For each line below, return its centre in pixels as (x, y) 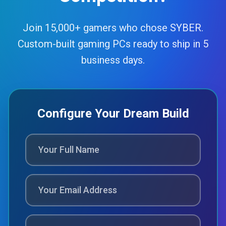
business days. (113, 60)
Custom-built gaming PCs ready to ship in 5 (113, 44)
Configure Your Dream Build (113, 114)
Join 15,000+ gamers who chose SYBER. (113, 28)
